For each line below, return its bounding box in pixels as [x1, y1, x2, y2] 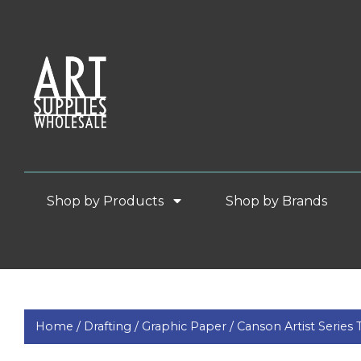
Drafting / [84, 319, 143, 334]
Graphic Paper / [142, 319, 238, 334]
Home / [35, 319, 85, 334]
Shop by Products [46, 193, 167, 209]
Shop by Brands [226, 193, 341, 209]
